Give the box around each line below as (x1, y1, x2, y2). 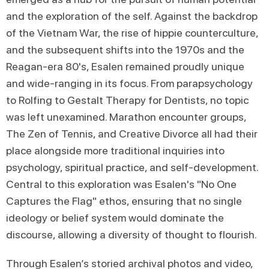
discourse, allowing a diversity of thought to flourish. (6, 228, 257, 241)
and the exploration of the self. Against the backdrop (6, 10, 258, 22)
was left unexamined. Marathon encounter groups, (6, 110, 246, 123)
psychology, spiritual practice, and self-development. (6, 161, 258, 174)
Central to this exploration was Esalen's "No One (6, 178, 237, 190)
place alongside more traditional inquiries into (6, 144, 225, 157)
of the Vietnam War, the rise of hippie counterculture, (6, 26, 258, 39)
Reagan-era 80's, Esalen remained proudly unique (6, 60, 244, 73)
